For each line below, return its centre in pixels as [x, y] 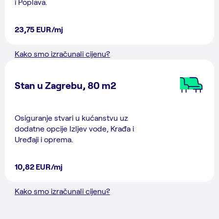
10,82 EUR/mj [39, 166]
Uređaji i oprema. [44, 139]
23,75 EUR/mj [39, 29]
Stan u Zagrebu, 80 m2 [66, 85]
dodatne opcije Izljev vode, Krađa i [74, 128]
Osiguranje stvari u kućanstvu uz [71, 118]
